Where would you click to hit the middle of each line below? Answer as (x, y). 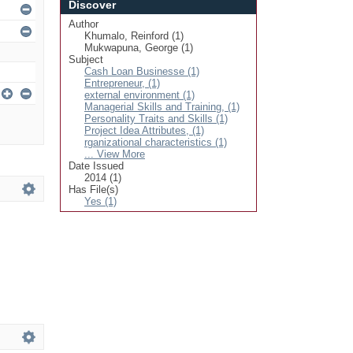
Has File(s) (93, 190)
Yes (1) (100, 201)
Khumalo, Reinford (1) (134, 36)
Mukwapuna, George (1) (139, 48)
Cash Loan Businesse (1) (142, 71)
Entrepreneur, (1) (122, 83)
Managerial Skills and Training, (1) (162, 107)
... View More (115, 154)
